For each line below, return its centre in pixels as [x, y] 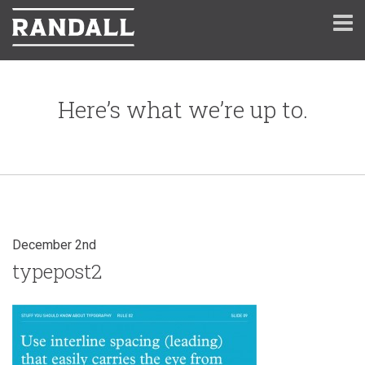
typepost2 [57, 271]
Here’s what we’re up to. [182, 110]
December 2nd [54, 245]
